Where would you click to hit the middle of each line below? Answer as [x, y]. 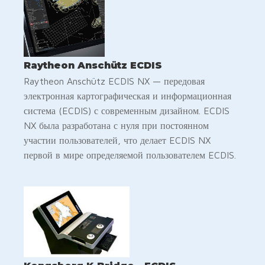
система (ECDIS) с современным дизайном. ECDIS [127, 110]
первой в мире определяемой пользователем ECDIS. [130, 155]
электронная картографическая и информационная [127, 96]
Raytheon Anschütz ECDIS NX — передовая [114, 81]
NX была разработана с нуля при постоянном [116, 125]
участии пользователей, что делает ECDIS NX [117, 140]
